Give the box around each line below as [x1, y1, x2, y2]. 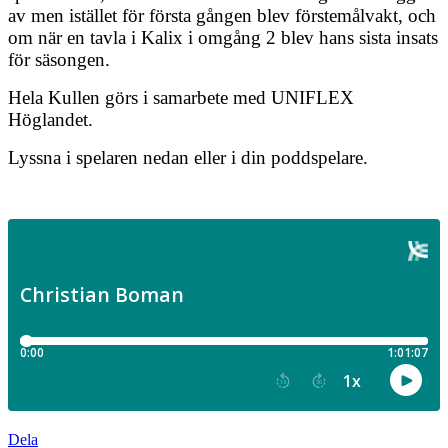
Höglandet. [8, 108, 93, 130]
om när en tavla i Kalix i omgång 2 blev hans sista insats [8, 26, 438, 48]
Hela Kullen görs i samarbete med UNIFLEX [8, 86, 354, 108]
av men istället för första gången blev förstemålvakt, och [8, 4, 436, 26]
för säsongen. [8, 48, 110, 70]
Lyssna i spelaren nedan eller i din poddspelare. [8, 146, 368, 168]
